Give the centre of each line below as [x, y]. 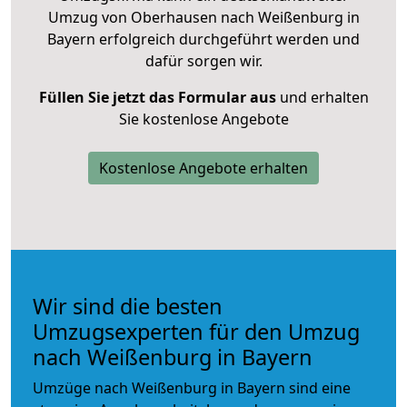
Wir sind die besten [128, 306]
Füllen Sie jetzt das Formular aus [157, 97]
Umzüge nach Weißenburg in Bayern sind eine [192, 387]
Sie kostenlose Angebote [203, 119]
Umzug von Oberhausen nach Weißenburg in [203, 17]
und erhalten [322, 97]
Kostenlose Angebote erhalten [203, 168]
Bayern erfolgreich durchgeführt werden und [203, 39]
